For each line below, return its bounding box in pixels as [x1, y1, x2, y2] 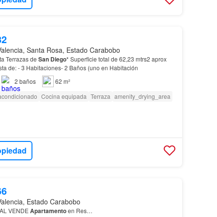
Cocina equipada [41, 92, 87, 101]
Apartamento [30, 206, 66, 215]
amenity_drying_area [114, 92, 170, 101]
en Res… [66, 206, 93, 215]
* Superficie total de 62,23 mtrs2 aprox [66, 55, 167, 63]
